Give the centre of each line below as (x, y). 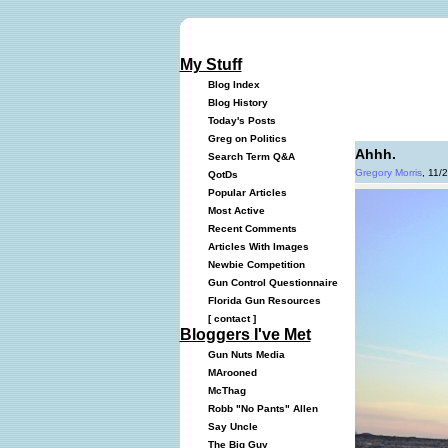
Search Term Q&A (248, 156)
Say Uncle (229, 426)
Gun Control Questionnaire (269, 282)
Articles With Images (255, 246)
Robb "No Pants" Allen (259, 408)
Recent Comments (249, 228)
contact (231, 318)
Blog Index (230, 84)
